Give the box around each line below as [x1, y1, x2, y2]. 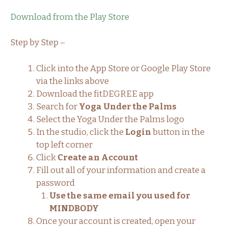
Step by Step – [10, 37, 65, 48]
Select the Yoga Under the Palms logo [36, 113, 184, 125]
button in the [151, 126, 205, 137]
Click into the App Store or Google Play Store [36, 63, 211, 74]
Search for [36, 101, 79, 112]
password [36, 177, 75, 188]
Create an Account [58, 152, 138, 163]
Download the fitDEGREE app [36, 88, 154, 99]
